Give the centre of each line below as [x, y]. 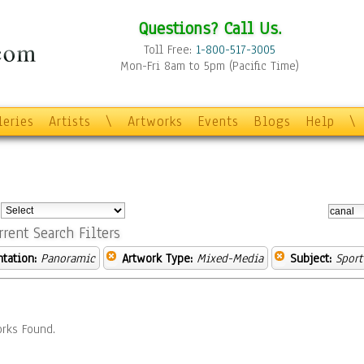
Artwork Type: [157, 258]
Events [218, 121]
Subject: [311, 258]
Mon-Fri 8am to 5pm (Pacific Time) [210, 66]
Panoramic [68, 258]
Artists [70, 121]
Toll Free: [170, 50]
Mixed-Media [230, 258]
